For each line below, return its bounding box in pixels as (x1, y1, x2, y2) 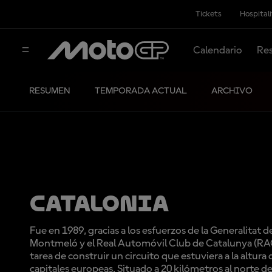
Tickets (195, 10, 222, 18)
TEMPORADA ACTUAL (95, 86, 187, 96)
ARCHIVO (211, 86, 253, 96)
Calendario (192, 44, 242, 56)
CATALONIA (30, 190, 169, 216)
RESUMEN (29, 86, 70, 96)
